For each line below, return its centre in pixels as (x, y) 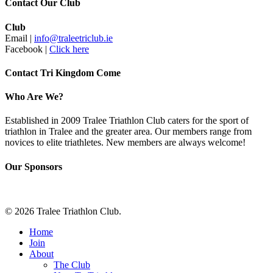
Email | (19, 38)
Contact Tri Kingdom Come (63, 73)
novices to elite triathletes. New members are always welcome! (125, 143)
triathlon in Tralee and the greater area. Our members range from (128, 132)
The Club (72, 264)
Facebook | (27, 49)
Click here (69, 49)
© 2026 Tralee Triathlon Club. (63, 211)
